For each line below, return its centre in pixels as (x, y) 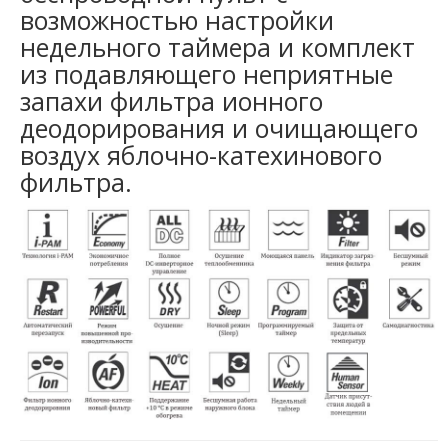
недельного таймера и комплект (217, 47)
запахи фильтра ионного (171, 101)
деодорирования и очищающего (219, 128)
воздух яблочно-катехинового (201, 155)
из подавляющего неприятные (206, 74)
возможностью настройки (177, 20)
